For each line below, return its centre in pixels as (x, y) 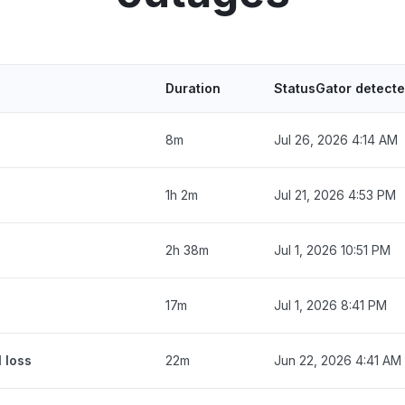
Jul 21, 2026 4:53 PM (335, 195)
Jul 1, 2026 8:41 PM (330, 305)
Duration (193, 88)
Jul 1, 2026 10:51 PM (332, 250)
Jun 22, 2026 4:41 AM (338, 360)
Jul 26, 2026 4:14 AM (336, 140)
